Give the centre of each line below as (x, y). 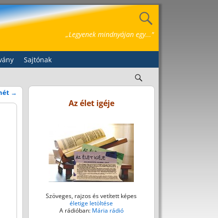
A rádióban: (75, 210)
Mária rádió (108, 210)
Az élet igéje (91, 103)
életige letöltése (91, 203)
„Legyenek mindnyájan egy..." (110, 34)
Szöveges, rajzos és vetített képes (91, 196)
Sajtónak (37, 60)
